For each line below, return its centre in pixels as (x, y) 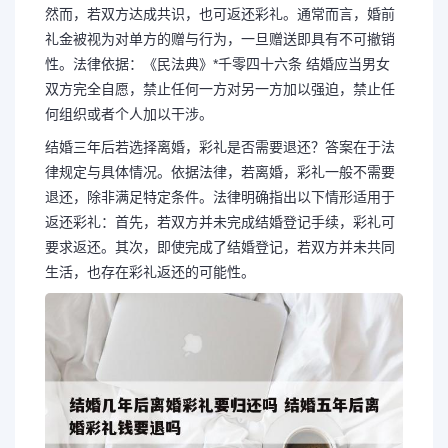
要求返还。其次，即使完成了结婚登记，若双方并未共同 (220, 247)
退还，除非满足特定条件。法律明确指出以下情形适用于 (220, 197)
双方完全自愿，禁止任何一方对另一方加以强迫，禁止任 (220, 89)
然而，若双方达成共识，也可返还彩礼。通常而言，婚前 (220, 14)
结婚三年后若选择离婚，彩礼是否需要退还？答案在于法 (220, 147)
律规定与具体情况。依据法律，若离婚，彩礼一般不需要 (220, 172)
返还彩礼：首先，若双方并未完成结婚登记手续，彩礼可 (220, 222)
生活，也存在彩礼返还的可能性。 (150, 272)
